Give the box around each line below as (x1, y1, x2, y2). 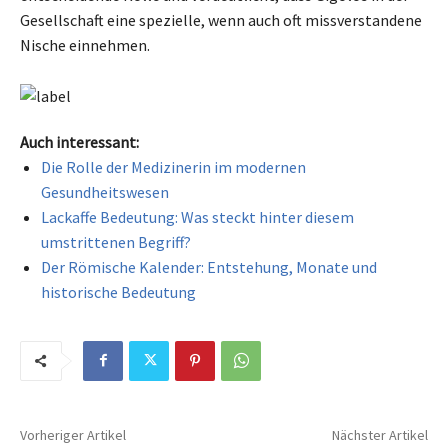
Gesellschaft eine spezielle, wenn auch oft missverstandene (20, 9, 422, 30)
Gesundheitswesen (41, 181, 169, 202)
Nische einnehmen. (20, 34, 150, 55)
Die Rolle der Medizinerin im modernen (41, 156, 306, 177)
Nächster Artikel (331, 425, 428, 444)
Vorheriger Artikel (20, 425, 126, 444)
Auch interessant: (20, 131, 139, 152)
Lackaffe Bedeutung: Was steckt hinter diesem (41, 206, 354, 227)
